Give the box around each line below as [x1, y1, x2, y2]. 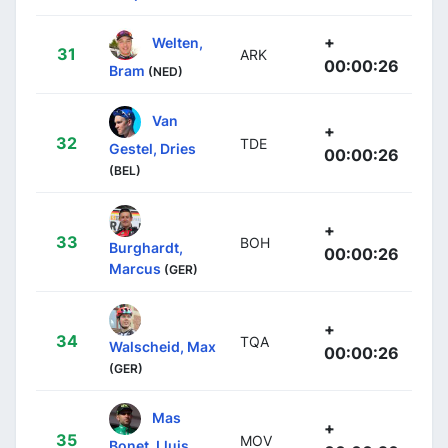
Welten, [152, 33, 203, 51]
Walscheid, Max [109, 337, 216, 355]
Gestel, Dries [109, 139, 196, 157]
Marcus [109, 259, 161, 277]
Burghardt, [109, 238, 183, 256]
